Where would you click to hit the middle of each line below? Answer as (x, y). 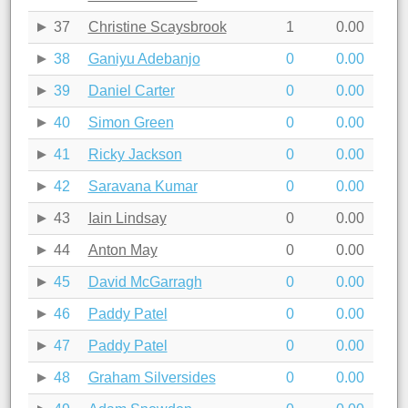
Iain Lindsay (127, 218)
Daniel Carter (131, 90)
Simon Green (131, 122)
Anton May (122, 250)
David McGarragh (145, 281)
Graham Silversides (152, 377)
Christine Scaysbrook (157, 26)
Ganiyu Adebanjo (144, 58)
